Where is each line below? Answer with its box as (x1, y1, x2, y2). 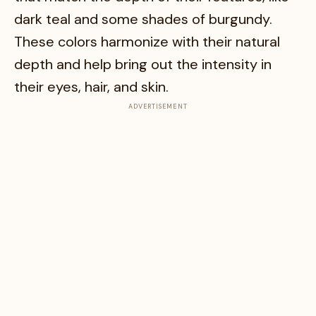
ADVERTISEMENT (128, 102, 188, 111)
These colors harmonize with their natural (14, 32, 280, 51)
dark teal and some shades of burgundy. (14, 10, 272, 28)
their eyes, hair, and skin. (14, 78, 169, 96)
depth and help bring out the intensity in (14, 55, 272, 73)
